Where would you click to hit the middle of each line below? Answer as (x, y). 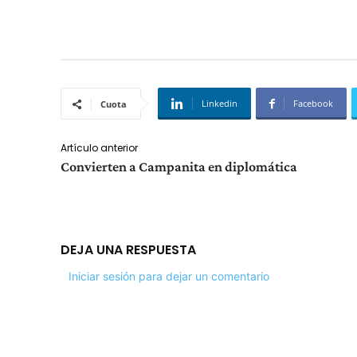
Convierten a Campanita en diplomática (179, 167)
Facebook (313, 104)
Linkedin (220, 104)
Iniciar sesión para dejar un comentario (169, 277)
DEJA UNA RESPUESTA (128, 250)
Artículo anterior (99, 148)
